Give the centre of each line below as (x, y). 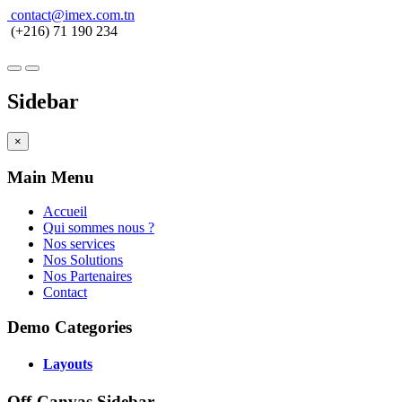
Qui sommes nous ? (99, 228)
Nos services (79, 244)
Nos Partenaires (87, 276)
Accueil (65, 212)
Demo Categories (70, 327)
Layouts (68, 364)
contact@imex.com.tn (73, 15)
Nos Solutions (83, 260)
